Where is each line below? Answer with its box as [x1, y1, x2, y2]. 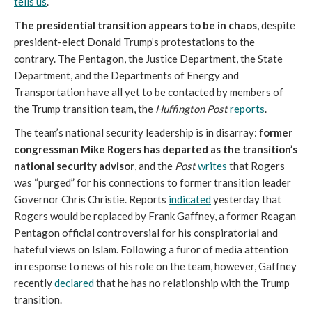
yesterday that [211, 193, 281, 205]
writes [198, 159, 227, 172]
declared [54, 276, 96, 289]
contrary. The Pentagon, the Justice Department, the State [14, 52, 283, 65]
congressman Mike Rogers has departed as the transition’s [14, 143, 297, 155]
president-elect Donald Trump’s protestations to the [14, 36, 255, 48]
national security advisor [14, 159, 134, 172]
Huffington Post [155, 102, 230, 115]
